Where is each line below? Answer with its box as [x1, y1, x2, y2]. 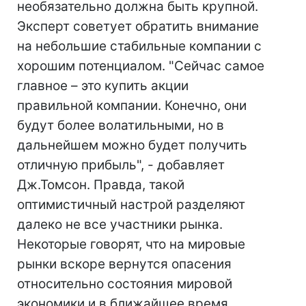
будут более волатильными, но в [17, 117, 224, 133]
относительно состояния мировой [17, 276, 232, 292]
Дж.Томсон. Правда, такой [17, 177, 184, 193]
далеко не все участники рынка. [17, 217, 223, 232]
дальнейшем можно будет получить [17, 137, 247, 153]
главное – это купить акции [17, 78, 189, 94]
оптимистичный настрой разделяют [17, 197, 245, 212]
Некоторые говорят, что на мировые [17, 236, 245, 252]
